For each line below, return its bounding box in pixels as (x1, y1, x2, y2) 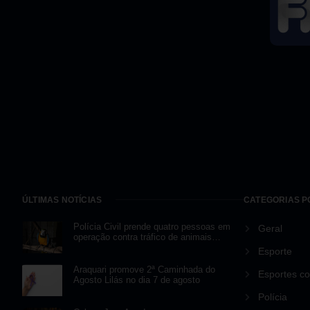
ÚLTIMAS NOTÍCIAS (22, 194, 102, 205)
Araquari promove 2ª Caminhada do (73, 264, 215, 275)
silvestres (73, 241, 112, 253)
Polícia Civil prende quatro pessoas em (73, 221, 230, 232)
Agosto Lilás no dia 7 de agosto (73, 274, 200, 285)
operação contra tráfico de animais (73, 231, 212, 242)
